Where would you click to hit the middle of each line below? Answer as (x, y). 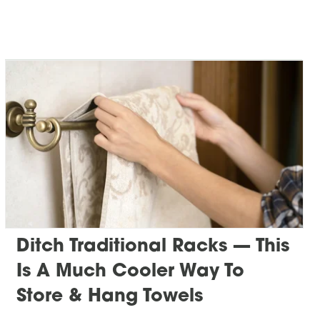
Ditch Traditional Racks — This (153, 247)
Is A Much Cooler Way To (131, 272)
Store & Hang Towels (110, 297)
